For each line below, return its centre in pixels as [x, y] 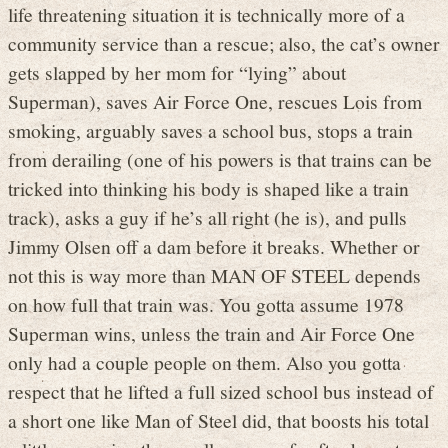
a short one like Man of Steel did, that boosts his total [218, 419]
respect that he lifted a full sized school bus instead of [221, 390]
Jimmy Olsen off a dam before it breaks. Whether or [214, 245]
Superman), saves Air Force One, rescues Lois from [215, 100]
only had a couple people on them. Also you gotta [204, 361]
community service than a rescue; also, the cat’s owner [224, 42]
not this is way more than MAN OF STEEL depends [214, 274]
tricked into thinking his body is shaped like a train [208, 187]
